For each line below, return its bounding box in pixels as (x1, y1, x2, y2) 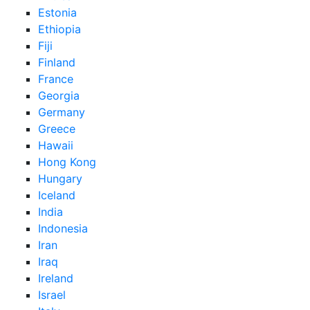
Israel (38, 287, 66, 302)
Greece (38, 121, 75, 136)
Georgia (38, 88, 80, 102)
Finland (38, 55, 75, 69)
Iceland (38, 188, 75, 202)
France (38, 71, 73, 86)
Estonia (38, 5, 77, 19)
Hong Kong (38, 154, 96, 169)
